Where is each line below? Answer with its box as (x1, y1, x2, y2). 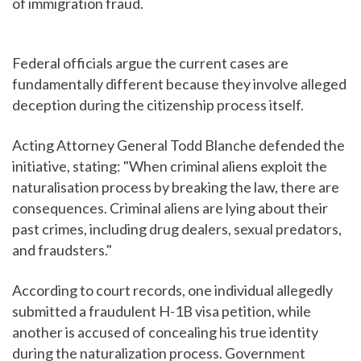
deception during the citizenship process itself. (12, 95, 304, 114)
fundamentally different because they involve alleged (12, 74, 346, 93)
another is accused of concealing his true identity (12, 322, 318, 341)
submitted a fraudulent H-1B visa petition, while (12, 301, 311, 320)
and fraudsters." (12, 240, 112, 259)
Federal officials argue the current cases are (12, 53, 288, 72)
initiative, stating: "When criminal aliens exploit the (12, 156, 327, 175)
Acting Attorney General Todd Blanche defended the (12, 135, 345, 154)
